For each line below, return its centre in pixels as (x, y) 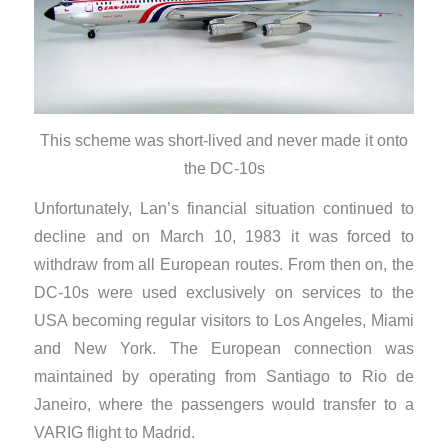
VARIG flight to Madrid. (114, 433)
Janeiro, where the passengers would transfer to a (224, 405)
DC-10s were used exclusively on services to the (224, 293)
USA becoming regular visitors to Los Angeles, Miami (224, 321)
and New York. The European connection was (224, 349)
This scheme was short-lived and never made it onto (224, 140)
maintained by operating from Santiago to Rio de (224, 377)
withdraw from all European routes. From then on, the (224, 265)
